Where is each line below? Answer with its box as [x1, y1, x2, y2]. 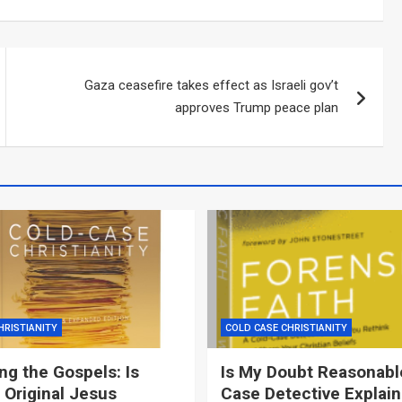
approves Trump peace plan [175, 99, 339, 116]
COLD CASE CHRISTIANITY [225, 322, 347, 335]
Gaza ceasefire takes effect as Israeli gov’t [84, 76, 339, 93]
